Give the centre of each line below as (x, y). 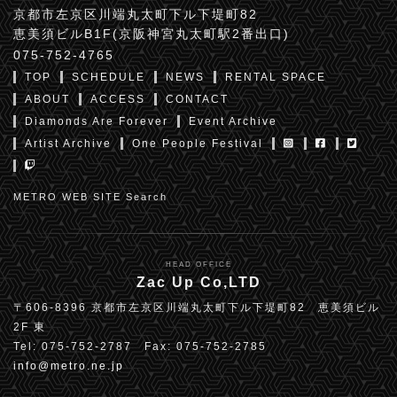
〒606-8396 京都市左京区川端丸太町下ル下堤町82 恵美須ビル (197, 307)
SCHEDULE (109, 77)
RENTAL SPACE (276, 77)
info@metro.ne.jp (69, 366)
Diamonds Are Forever (97, 121)
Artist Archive (68, 144)
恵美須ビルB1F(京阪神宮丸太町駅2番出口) (152, 34)
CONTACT (197, 99)
